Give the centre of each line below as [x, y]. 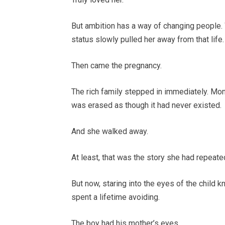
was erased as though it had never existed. [146, 105]
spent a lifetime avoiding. [116, 197]
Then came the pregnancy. [117, 66]
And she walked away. [110, 132]
